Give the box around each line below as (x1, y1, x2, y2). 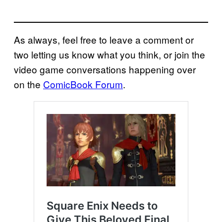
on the (14, 77, 43, 91)
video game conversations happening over (14, 62, 196, 76)
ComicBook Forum (43, 77, 123, 91)
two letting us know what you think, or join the (14, 47, 205, 61)
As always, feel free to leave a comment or (14, 32, 194, 46)
